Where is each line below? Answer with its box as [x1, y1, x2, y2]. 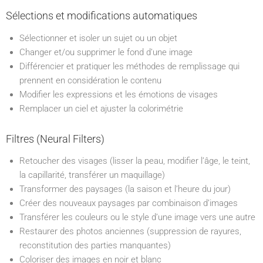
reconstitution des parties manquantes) [19, 240, 171, 251]
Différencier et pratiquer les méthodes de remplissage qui [19, 60, 240, 72]
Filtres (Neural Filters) [6, 132, 104, 145]
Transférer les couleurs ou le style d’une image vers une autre [19, 212, 255, 222]
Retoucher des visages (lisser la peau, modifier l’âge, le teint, [19, 156, 250, 166]
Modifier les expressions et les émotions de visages [19, 89, 218, 100]
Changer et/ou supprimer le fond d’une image [19, 46, 193, 58]
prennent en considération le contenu [19, 75, 161, 86]
